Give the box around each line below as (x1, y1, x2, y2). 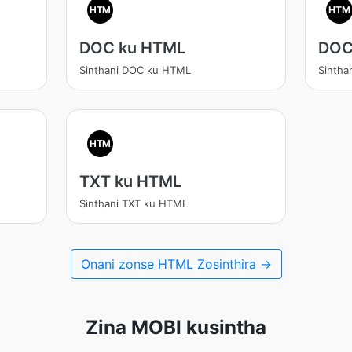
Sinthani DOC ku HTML (79, 64, 191, 76)
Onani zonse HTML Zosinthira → (80, 256, 272, 272)
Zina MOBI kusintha (86, 316, 266, 339)
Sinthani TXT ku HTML (79, 197, 188, 210)
